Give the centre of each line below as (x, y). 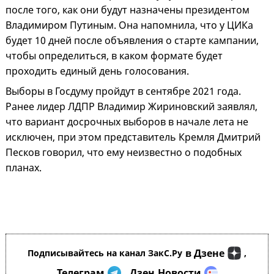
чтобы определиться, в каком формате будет (114, 56)
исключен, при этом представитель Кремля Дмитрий (133, 137)
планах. (24, 168)
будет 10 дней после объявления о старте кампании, (132, 41)
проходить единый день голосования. (97, 71)
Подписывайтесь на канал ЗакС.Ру (105, 253)
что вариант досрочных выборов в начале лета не (127, 122)
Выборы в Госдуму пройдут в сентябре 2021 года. (123, 91)
